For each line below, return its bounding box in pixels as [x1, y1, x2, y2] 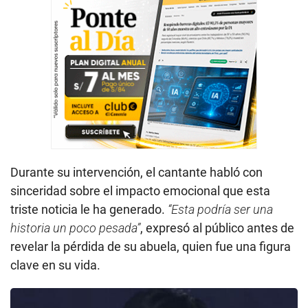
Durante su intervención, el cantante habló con [10, 164, 263, 179]
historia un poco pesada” [10, 220, 140, 235]
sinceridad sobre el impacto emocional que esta [10, 183, 270, 198]
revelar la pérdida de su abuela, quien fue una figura [10, 239, 291, 254]
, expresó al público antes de [140, 220, 294, 235]
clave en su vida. [10, 257, 100, 272]
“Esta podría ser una [165, 201, 273, 217]
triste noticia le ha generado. [10, 201, 165, 217]
